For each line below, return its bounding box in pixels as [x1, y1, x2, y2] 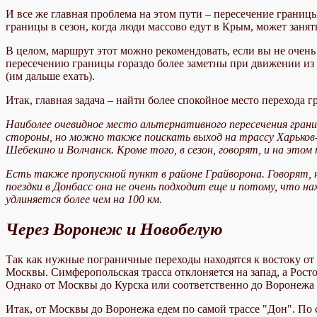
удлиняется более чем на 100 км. [6, 192, 162, 205]
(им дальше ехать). [6, 69, 95, 82]
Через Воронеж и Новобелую [6, 219, 223, 238]
